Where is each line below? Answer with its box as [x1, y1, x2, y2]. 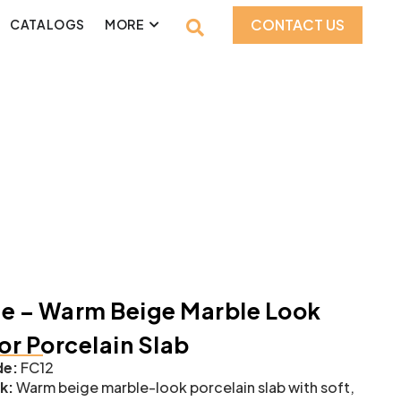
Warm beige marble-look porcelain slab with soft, [13, 377, 355, 397]
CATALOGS [10, 16, 86, 32]
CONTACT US [251, 15, 346, 34]
